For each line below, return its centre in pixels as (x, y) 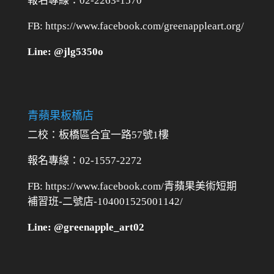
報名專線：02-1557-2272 (84, 160)
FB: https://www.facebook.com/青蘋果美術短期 (132, 186)
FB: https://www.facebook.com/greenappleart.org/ (135, 26)
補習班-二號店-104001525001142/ (105, 201)
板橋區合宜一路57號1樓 (117, 135)
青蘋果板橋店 (60, 115)
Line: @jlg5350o (65, 51)
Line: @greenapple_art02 (86, 227)
